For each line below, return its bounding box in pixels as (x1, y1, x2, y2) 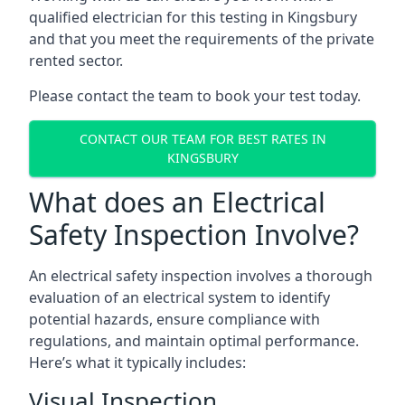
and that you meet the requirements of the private (29, 28, 374, 49)
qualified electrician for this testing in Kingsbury (29, 6, 357, 27)
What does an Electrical (29, 183, 325, 221)
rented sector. (29, 50, 123, 71)
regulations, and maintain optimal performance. (29, 330, 359, 351)
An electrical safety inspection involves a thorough (29, 265, 372, 286)
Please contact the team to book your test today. (29, 85, 361, 106)
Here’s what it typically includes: (29, 352, 246, 372)
